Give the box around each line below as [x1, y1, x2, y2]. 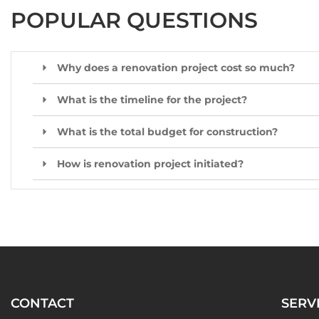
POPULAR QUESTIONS [11, 6, 258, 33]
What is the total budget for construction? [57, 125, 278, 138]
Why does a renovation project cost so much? [57, 61, 295, 74]
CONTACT [11, 295, 74, 311]
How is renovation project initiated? [57, 157, 244, 170]
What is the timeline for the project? [57, 93, 247, 106]
